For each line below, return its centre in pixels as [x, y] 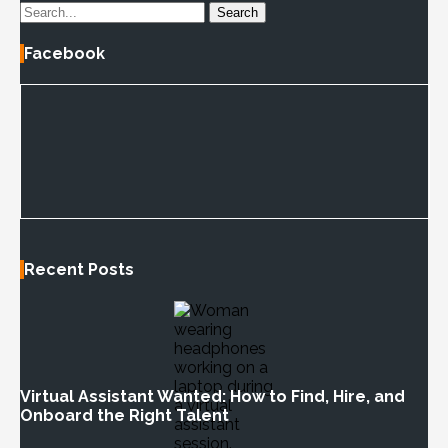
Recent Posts [79, 270]
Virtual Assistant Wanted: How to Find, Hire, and [212, 396]
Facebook [64, 53]
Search [237, 12]
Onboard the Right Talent [124, 415]
